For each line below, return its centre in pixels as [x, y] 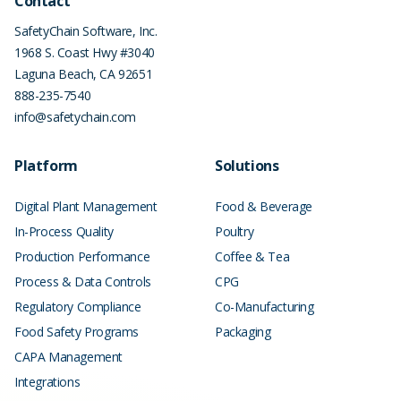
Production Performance [82, 256]
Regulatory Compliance [78, 306]
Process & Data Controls [83, 281]
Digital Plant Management [86, 206]
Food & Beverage [264, 206]
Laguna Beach [54, 73]
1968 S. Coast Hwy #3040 [85, 52]
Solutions [247, 165]
